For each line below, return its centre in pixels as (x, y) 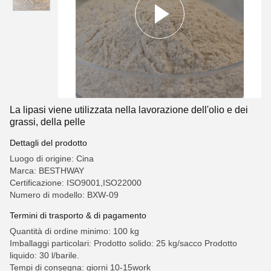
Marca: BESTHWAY (47, 171)
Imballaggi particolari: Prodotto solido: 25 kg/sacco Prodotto (123, 243)
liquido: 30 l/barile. (44, 255)
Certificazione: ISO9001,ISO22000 (76, 183)
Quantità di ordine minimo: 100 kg (74, 231)
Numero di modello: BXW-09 (64, 195)
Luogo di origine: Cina (52, 158)
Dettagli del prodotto (48, 143)
